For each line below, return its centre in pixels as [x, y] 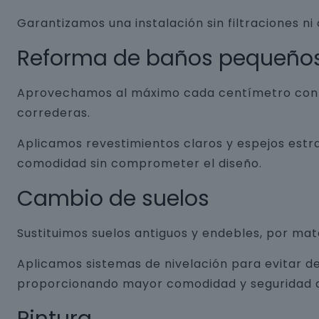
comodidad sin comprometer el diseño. [140, 163]
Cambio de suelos [113, 199]
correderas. [54, 113]
